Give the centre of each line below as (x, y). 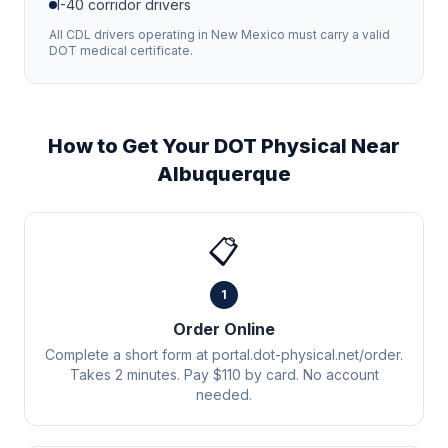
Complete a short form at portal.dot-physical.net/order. (224, 354)
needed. (224, 394)
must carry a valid (337, 34)
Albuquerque (224, 174)
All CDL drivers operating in (130, 34)
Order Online (224, 329)
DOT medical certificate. (121, 50)
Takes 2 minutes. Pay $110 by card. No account (224, 374)
